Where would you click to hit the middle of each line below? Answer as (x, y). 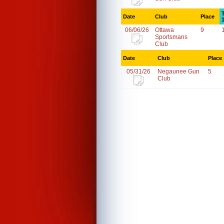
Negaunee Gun (178, 71)
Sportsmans (171, 37)
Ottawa (164, 30)
